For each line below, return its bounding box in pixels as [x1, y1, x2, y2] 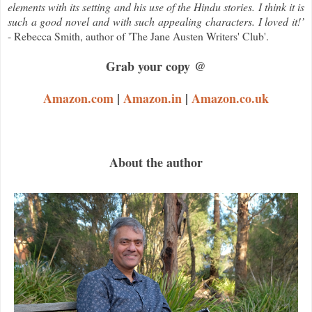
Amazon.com [43, 89, 114, 108]
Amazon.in [123, 89, 182, 108]
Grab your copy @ [106, 57, 206, 76]
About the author [109, 153, 203, 172]
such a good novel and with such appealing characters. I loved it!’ [8, 14, 304, 29]
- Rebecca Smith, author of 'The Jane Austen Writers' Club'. [8, 29, 269, 44]
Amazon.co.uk [192, 89, 269, 108]
